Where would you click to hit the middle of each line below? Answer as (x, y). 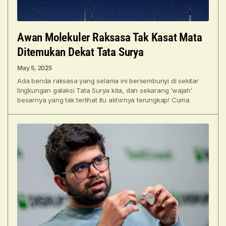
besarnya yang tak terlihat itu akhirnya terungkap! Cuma (103, 100)
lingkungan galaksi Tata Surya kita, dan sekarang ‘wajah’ (105, 91)
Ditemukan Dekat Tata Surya (80, 52)
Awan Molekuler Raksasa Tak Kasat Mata (110, 38)
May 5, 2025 (35, 68)
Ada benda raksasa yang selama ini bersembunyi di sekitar (108, 81)
